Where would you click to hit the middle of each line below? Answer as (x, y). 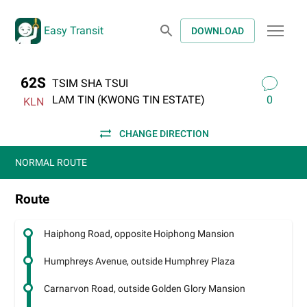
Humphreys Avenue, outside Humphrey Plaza (140, 261)
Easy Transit (73, 30)
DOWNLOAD (218, 31)
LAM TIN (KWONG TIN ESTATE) (129, 99)
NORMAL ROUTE (51, 162)
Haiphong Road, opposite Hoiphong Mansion (139, 234)
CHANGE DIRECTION (164, 134)
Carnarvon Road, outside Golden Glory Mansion (145, 288)
